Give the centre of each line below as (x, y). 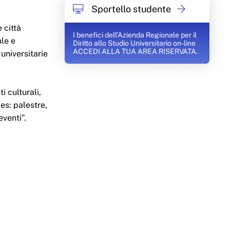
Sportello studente (132, 9)
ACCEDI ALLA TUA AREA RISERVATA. (135, 52)
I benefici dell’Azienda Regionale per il (135, 35)
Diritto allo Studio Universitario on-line (134, 43)
